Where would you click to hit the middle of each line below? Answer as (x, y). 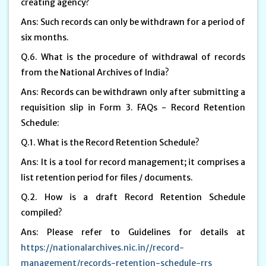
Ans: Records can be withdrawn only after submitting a (133, 92)
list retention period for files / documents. (108, 177)
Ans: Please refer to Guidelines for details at (133, 232)
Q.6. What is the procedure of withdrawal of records (133, 57)
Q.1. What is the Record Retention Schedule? (111, 142)
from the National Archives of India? (96, 72)
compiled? (42, 212)
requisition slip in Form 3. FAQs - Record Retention (133, 107)
